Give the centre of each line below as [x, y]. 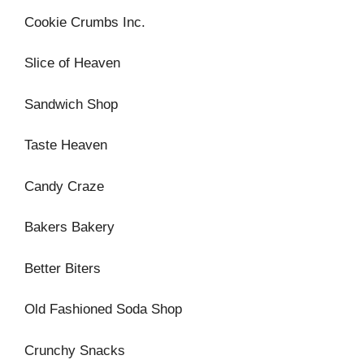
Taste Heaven [66, 145]
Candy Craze [64, 186]
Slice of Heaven [72, 63]
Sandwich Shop [71, 104]
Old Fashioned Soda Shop [103, 309]
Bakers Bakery [69, 227]
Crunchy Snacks [75, 350]
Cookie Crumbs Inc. [85, 22]
